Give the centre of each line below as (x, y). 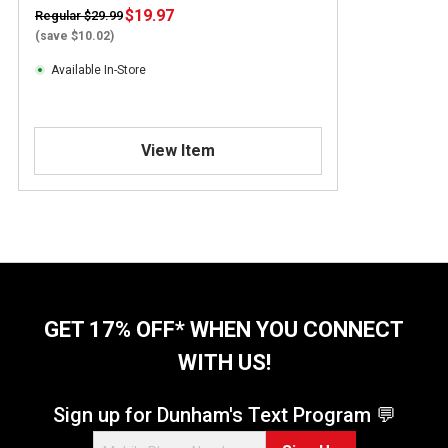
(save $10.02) (74, 35)
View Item (177, 150)
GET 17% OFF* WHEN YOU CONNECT (224, 329)
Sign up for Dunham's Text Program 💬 (224, 414)
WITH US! (224, 362)
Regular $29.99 (79, 15)
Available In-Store (98, 69)
